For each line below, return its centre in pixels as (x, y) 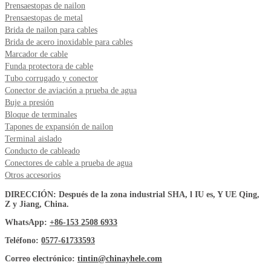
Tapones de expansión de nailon (59, 126)
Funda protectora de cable (49, 66)
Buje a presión (29, 102)
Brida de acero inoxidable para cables (69, 42)
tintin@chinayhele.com (120, 258)
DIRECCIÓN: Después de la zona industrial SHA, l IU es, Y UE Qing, (132, 194)
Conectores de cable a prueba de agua (69, 163)
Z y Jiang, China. (37, 204)
